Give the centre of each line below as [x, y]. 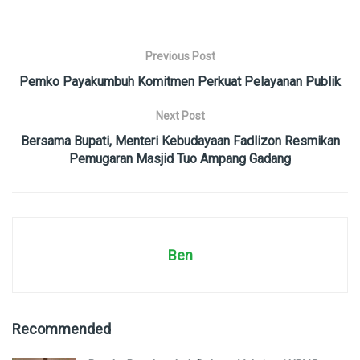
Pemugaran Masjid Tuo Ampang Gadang [180, 158]
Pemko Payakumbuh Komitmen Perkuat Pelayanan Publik [180, 81]
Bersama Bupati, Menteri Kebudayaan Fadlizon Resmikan [180, 141]
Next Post [180, 115]
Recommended [61, 329]
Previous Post [180, 56]
